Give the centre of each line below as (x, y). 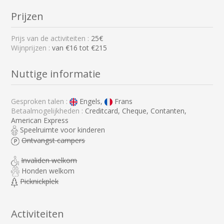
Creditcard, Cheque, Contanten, (136, 110)
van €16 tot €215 (80, 48)
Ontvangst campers (53, 140)
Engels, (91, 101)
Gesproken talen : (40, 101)
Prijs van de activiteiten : (51, 38)
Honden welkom (48, 171)
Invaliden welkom (49, 160)
